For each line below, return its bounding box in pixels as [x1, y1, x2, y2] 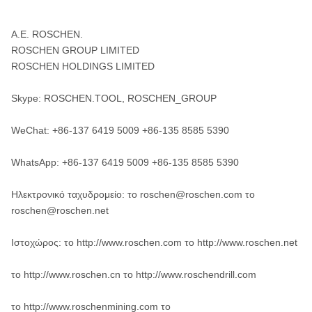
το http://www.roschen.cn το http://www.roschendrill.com [11, 269, 256, 280]
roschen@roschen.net [11, 205, 109, 216]
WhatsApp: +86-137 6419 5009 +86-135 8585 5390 [11, 157, 239, 168]
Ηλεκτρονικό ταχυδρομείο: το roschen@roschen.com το [11, 189, 255, 200]
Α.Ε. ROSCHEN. [11, 29, 83, 40]
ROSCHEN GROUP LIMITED [11, 45, 139, 56]
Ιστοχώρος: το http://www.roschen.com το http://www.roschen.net [11, 237, 297, 248]
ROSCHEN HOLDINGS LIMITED [11, 61, 155, 72]
